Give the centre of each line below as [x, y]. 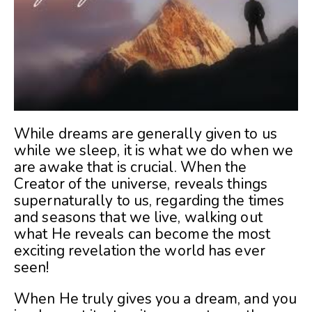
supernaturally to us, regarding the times [149, 201]
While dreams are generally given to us [146, 134]
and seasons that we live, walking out [138, 218]
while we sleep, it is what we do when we [154, 151]
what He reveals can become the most [142, 234]
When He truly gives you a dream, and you [156, 299]
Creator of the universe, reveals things [141, 184]
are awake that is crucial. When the [131, 167]
